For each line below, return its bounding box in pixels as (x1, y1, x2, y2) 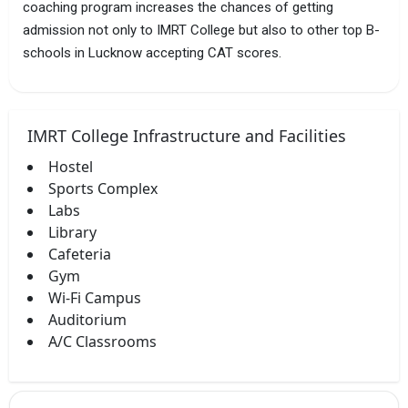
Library (48, 221, 97, 242)
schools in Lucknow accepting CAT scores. (23, 44, 281, 61)
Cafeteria (48, 243, 111, 264)
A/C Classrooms (48, 331, 157, 352)
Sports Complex (48, 178, 158, 199)
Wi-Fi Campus (48, 287, 141, 308)
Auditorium (48, 309, 127, 330)
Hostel (48, 156, 93, 177)
